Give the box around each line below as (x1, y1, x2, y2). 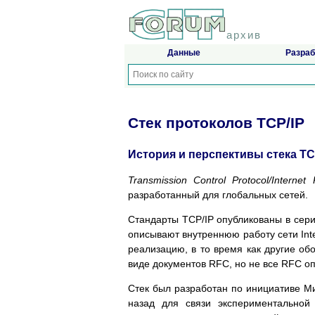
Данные (167, 48, 200, 58)
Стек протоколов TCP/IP (128, 115, 304, 131)
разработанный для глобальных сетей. (128, 188, 308, 200)
